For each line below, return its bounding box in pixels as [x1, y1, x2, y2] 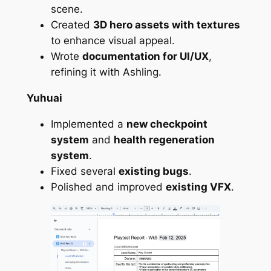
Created [50, 19, 93, 31]
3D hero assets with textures [93, 19, 240, 31]
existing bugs [118, 165, 189, 177]
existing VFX [165, 180, 231, 193]
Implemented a [50, 117, 126, 130]
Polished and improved [50, 180, 166, 193]
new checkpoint [126, 117, 207, 130]
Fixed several [50, 165, 119, 177]
